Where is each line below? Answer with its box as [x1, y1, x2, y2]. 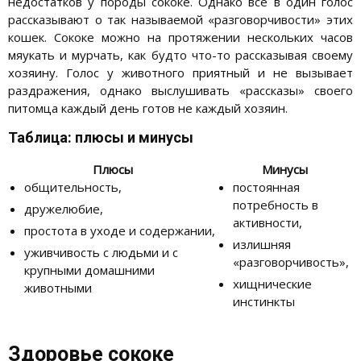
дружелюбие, [24, 200, 103, 217]
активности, [233, 214, 302, 230]
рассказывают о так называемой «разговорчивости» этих [8, 10, 353, 27]
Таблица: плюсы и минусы [8, 128, 193, 146]
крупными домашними [24, 261, 155, 278]
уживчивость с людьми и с [24, 243, 178, 260]
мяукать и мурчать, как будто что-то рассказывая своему [8, 46, 353, 63]
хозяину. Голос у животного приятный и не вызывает [8, 64, 353, 81]
